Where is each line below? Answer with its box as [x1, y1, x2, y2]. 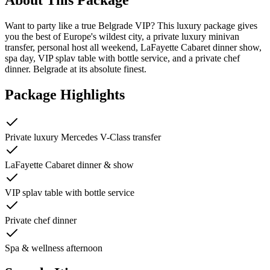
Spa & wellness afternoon [5, 242, 102, 253]
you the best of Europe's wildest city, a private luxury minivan [5, 31, 239, 42]
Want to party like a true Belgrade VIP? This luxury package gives [5, 20, 257, 31]
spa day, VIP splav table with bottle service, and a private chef [5, 52, 240, 63]
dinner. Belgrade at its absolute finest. [5, 63, 146, 74]
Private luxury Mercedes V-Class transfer [5, 131, 161, 142]
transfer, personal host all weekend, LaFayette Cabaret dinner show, [5, 42, 262, 52]
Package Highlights [5, 86, 125, 102]
